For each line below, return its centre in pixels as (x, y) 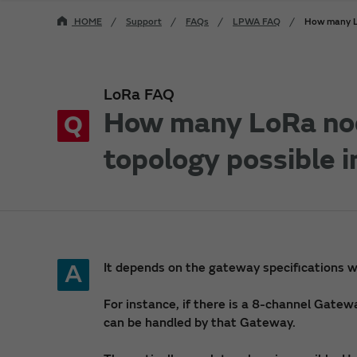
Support (144, 22)
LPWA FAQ (257, 22)
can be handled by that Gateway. (200, 322)
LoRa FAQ (139, 94)
